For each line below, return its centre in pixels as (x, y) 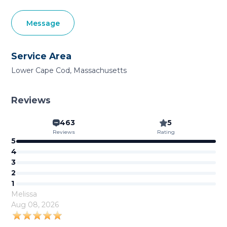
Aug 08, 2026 (35, 205)
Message (43, 23)
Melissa (24, 194)
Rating (166, 132)
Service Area (42, 56)
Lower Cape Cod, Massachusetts (69, 70)
